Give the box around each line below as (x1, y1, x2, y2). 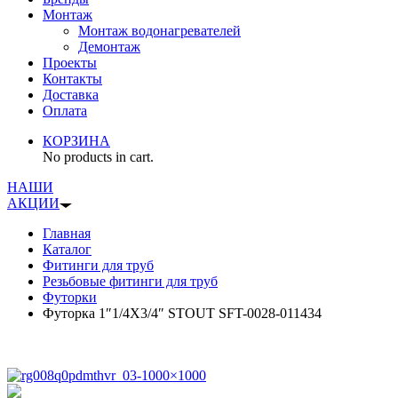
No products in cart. (43, 149, 154, 164)
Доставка (43, 87, 99, 102)
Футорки (43, 290, 97, 305)
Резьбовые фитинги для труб (43, 274, 218, 289)
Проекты (43, 55, 97, 70)
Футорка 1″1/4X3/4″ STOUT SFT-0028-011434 (43, 306, 322, 321)
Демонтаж (78, 39, 140, 54)
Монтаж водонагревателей (78, 23, 241, 38)
